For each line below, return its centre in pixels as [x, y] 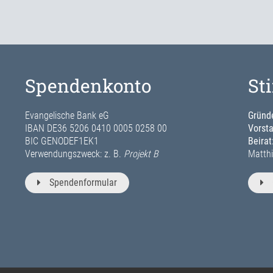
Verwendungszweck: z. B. [74, 154]
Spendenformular [83, 183]
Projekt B [141, 154]
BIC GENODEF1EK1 [62, 141]
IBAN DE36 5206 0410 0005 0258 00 [96, 129]
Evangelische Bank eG [67, 116]
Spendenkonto [88, 86]
